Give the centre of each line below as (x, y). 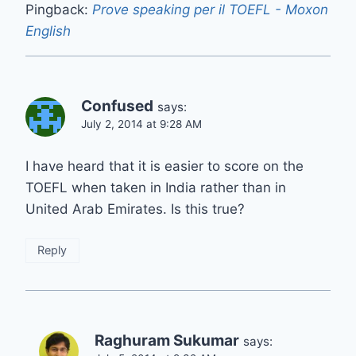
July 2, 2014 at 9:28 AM (141, 124)
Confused (117, 106)
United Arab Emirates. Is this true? (135, 209)
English (48, 31)
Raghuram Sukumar (167, 340)
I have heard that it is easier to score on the (164, 166)
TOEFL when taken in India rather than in (156, 187)
